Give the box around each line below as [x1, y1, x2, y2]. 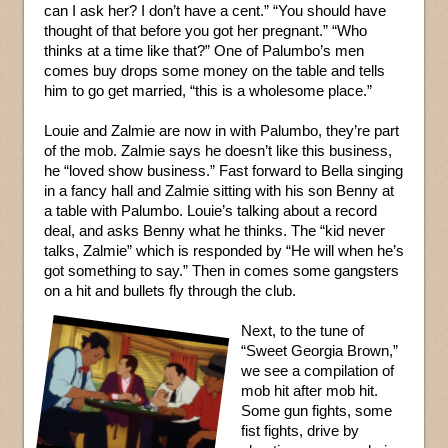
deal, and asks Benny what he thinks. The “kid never [44, 222, 385, 240]
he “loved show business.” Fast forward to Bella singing [44, 162, 403, 180]
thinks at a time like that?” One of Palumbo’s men [44, 42, 364, 60]
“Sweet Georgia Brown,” [241, 342, 398, 360]
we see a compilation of [241, 362, 394, 380]
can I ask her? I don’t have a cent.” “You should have [44, 2, 386, 20]
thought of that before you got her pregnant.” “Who [44, 22, 367, 40]
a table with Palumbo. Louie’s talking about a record [44, 202, 377, 220]
